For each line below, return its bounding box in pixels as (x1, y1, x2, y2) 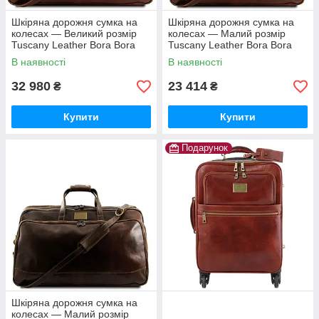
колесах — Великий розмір (11, 28, 137, 39)
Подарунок (182, 142, 228, 153)
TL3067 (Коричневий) (11, 51, 112, 62)
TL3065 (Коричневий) (168, 51, 268, 62)
